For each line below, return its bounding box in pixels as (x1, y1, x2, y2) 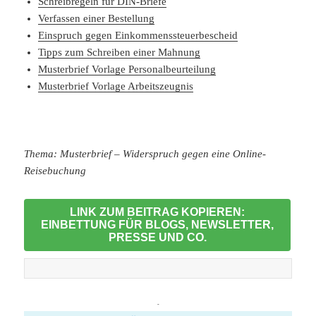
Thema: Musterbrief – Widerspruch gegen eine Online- (24, 148, 267, 160)
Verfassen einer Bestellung (38, 13, 155, 25)
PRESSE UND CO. (108, 231, 207, 244)
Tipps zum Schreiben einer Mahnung (38, 47, 201, 59)
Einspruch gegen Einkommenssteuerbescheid (38, 30, 238, 42)
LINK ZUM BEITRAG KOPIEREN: (70, 206, 245, 219)
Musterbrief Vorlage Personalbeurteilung (38, 63, 217, 75)
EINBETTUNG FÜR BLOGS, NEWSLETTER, (41, 219, 274, 231)
